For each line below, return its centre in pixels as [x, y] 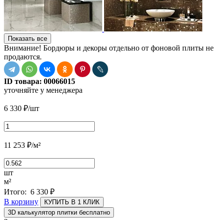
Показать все [27, 38]
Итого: [17, 192]
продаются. [23, 56]
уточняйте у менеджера [43, 90]
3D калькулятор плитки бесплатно [59, 212]
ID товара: [24, 81]
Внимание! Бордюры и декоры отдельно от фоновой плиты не [109, 48]
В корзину [21, 201]
